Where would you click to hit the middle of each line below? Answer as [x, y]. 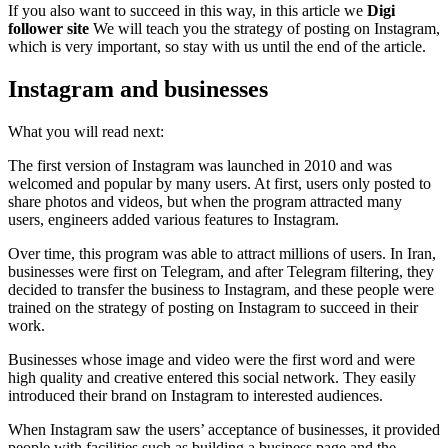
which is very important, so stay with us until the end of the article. [217, 46]
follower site [48, 28]
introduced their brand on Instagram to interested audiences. [195, 395]
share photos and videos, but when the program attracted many [205, 201]
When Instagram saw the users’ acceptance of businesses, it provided [224, 429]
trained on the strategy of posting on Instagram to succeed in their [213, 307]
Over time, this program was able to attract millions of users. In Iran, [222, 253]
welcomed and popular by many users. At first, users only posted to [219, 183]
